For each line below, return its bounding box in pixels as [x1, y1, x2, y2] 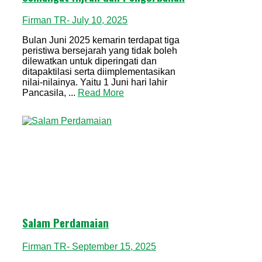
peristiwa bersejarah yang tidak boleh [22, 46, 177, 56]
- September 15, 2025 [67, 241, 156, 251]
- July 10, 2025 [67, 15, 127, 26]
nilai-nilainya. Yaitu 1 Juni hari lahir [22, 77, 167, 88]
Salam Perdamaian [22, 214, 109, 230]
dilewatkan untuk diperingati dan [22, 56, 157, 67]
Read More [78, 88, 124, 98]
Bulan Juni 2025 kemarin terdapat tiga [22, 35, 180, 46]
